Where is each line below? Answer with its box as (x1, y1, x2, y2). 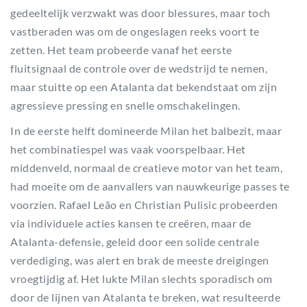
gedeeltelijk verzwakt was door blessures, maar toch (10, 6, 271, 19)
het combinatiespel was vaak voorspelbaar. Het (10, 143, 246, 156)
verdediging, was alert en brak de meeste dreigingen (10, 254, 269, 267)
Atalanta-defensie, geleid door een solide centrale (10, 235, 259, 248)
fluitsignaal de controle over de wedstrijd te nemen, (10, 62, 267, 75)
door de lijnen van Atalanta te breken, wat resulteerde (10, 291, 280, 304)
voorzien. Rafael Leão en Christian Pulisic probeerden (10, 198, 278, 211)
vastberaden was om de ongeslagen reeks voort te (10, 25, 260, 38)
